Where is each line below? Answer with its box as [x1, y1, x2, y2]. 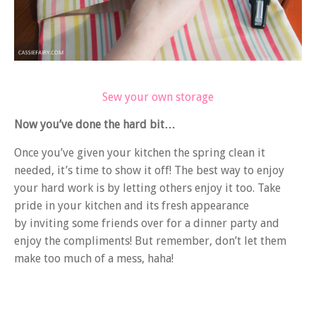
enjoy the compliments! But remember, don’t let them [14, 233, 286, 248]
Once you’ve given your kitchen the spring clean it [14, 145, 265, 159]
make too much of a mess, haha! [14, 251, 174, 265]
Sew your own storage [102, 90, 214, 104]
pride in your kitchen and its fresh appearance [14, 198, 249, 212]
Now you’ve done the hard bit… [14, 118, 176, 132]
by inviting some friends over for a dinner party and [14, 216, 279, 230]
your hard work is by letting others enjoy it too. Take [14, 181, 281, 195]
